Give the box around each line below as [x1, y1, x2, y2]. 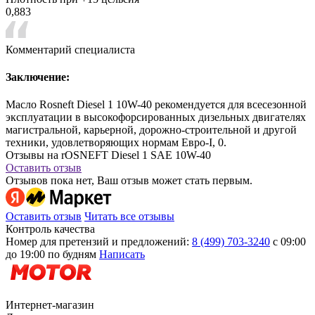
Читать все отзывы [84, 210, 174, 223]
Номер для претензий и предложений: [6, 236, 189, 248]
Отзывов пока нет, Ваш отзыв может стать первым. [6, 174, 252, 187]
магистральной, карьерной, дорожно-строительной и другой [6, 124, 297, 136]
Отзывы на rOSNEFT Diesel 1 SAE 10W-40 [6, 149, 211, 162]
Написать [99, 248, 145, 261]
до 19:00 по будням [6, 248, 96, 261]
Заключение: [6, 71, 70, 84]
